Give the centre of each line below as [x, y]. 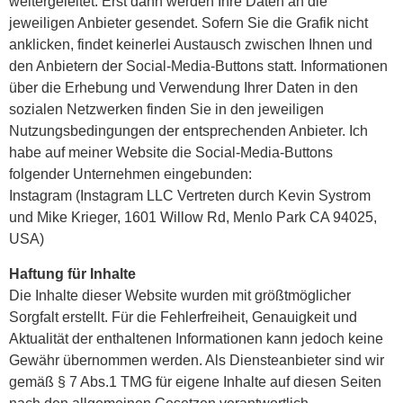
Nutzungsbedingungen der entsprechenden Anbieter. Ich [188, 131]
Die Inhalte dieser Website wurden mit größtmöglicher [180, 295]
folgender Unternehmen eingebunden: [130, 175]
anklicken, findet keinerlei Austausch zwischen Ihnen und [191, 45]
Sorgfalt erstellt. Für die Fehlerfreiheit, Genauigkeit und [183, 317]
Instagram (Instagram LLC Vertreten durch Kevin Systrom [190, 196]
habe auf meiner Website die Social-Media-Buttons [171, 153]
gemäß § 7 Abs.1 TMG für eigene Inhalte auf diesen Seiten [195, 381]
